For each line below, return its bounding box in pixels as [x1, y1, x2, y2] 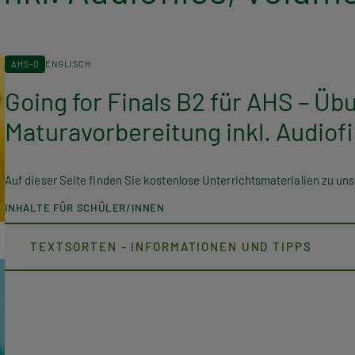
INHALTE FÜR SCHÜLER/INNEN [5, 200, 165, 214]
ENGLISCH [45, 58, 91, 69]
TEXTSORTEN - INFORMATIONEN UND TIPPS [30, 239, 312, 254]
